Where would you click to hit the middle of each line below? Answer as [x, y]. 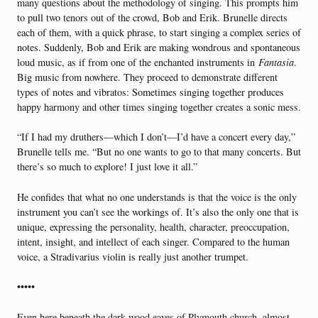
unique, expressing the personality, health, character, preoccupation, [153, 226]
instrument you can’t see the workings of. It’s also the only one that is [158, 212]
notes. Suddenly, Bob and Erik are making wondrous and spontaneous [159, 47]
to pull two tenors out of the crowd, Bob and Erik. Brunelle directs [152, 17]
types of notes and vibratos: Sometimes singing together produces [150, 92]
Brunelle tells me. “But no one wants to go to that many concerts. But [159, 152]
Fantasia [276, 62]
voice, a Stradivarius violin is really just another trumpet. [133, 256]
